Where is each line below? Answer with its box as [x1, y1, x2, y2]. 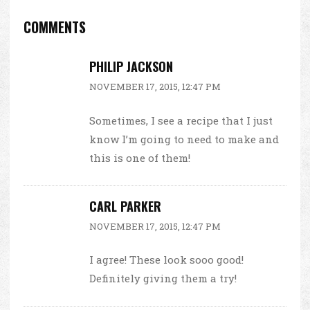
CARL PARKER [89, 197, 161, 215]
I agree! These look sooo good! [89, 253, 244, 267]
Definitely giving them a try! [89, 271, 237, 286]
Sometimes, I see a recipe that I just [89, 113, 273, 127]
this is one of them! [89, 150, 190, 165]
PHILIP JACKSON [89, 57, 173, 76]
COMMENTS [24, 17, 86, 38]
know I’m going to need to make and [89, 131, 279, 146]
